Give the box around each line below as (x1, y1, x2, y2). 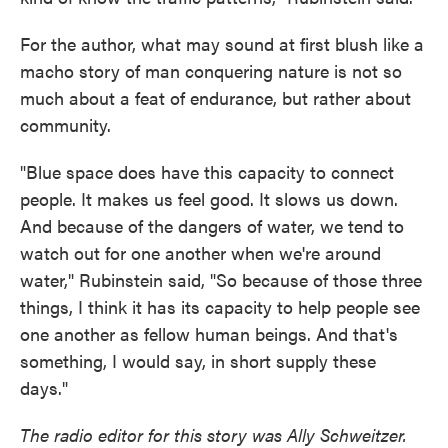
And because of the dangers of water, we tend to (20, 213, 404, 238)
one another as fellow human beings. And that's (20, 321, 398, 346)
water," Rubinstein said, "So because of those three (20, 267, 422, 292)
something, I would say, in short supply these (20, 348, 376, 373)
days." (20, 375, 68, 400)
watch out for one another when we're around (20, 240, 381, 265)
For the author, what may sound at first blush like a (20, 31, 424, 56)
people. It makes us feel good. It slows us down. (20, 186, 398, 211)
